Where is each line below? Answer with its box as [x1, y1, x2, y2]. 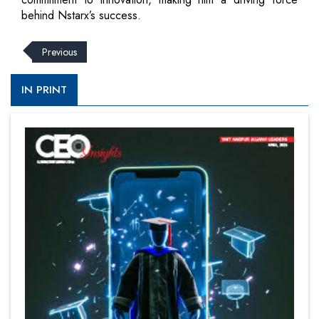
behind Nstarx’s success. [21, 6, 141, 23]
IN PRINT [21, 81, 67, 98]
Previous [42, 44, 77, 59]
